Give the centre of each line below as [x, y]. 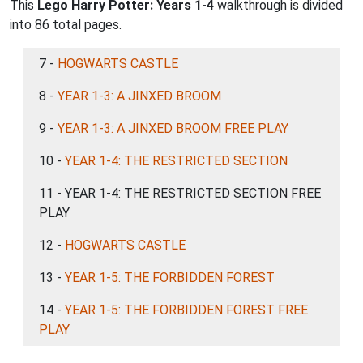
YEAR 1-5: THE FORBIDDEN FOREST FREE [186, 310]
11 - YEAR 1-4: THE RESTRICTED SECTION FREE [180, 193]
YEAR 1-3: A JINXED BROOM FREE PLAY [173, 128]
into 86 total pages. [66, 24]
